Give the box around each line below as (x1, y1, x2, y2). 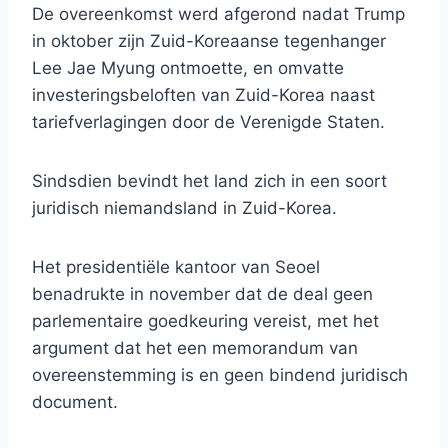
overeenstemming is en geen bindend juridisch (32, 365, 408, 386)
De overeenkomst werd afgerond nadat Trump (32, 4, 405, 25)
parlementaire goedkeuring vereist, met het (32, 311, 379, 332)
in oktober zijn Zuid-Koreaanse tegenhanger (32, 31, 386, 52)
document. (32, 392, 118, 413)
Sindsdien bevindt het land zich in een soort (32, 171, 387, 192)
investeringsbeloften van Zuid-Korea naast (32, 85, 375, 106)
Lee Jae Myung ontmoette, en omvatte (32, 58, 344, 79)
